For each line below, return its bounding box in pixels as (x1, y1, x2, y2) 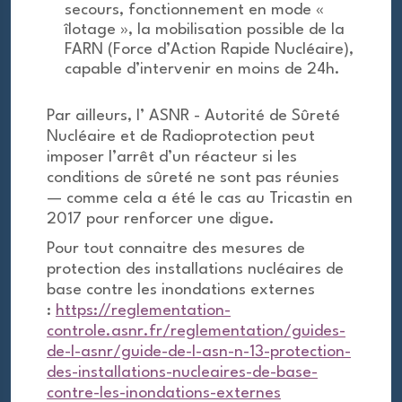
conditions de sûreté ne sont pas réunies (47, 170, 339, 186)
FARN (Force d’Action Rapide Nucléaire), (65, 42, 354, 57)
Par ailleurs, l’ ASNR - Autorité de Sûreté (47, 109, 340, 124)
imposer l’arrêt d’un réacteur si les (47, 150, 297, 165)
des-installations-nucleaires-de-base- (47, 365, 318, 380)
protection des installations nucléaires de (47, 262, 344, 277)
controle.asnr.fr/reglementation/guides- (47, 324, 345, 339)
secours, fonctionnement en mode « (65, 3, 324, 18)
